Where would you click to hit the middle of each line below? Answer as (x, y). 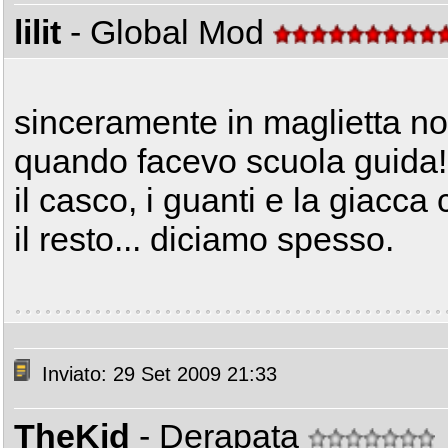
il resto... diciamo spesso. (204, 239)
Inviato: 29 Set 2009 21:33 (156, 374)
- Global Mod (171, 32)
